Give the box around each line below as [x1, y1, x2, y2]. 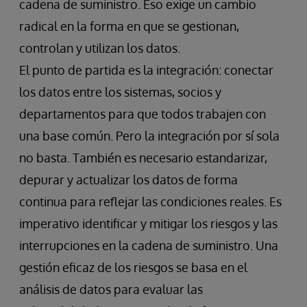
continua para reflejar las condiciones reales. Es [19, 194, 282, 210]
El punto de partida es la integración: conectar [19, 62, 273, 78]
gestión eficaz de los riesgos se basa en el [19, 260, 247, 275]
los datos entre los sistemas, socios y [19, 84, 221, 100]
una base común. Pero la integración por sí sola [19, 128, 280, 144]
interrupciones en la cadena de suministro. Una [19, 238, 278, 254]
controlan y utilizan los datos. [19, 40, 180, 56]
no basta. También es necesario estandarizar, [19, 150, 267, 166]
